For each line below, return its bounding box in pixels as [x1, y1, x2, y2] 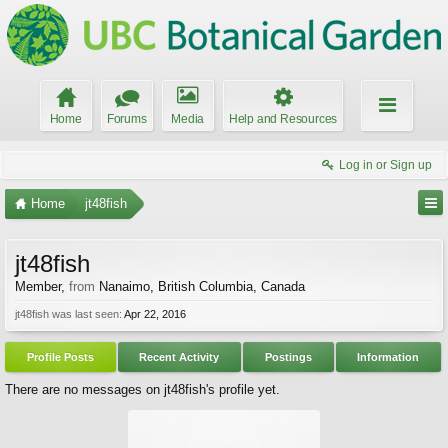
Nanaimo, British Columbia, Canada [99, 279, 305, 294]
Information [357, 351, 420, 363]
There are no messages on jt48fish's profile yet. [5, 382, 280, 397]
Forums [106, 112, 147, 126]
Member [15, 279, 61, 294]
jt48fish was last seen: [15, 308, 122, 320]
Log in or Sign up [339, 158, 432, 172]
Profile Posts [26, 351, 94, 363]
